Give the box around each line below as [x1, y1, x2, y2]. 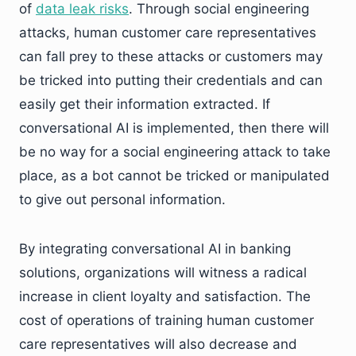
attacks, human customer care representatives [19, 24, 316, 41]
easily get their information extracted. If [19, 95, 270, 112]
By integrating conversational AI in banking [19, 240, 291, 257]
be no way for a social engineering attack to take [19, 143, 331, 160]
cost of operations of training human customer [19, 311, 314, 328]
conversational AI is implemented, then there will [19, 119, 329, 136]
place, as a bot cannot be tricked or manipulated [19, 167, 330, 184]
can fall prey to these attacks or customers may [19, 48, 323, 64]
